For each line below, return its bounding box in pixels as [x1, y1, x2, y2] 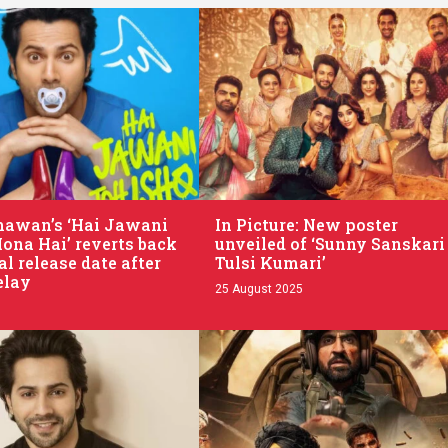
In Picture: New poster [214, 213, 398, 235]
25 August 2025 [214, 281, 303, 296]
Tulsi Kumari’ [214, 251, 326, 273]
